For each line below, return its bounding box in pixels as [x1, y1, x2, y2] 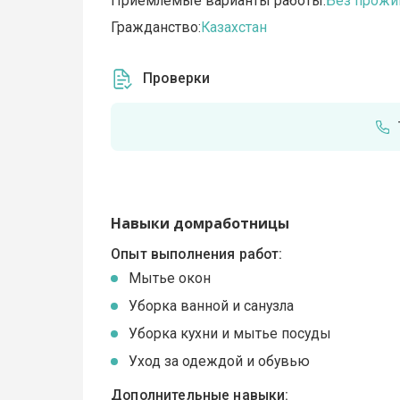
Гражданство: [111, 19, 202, 37]
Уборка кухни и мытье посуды [129, 325, 332, 343]
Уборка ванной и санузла [129, 297, 295, 315]
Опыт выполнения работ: [111, 245, 283, 262]
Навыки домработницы [111, 213, 290, 234]
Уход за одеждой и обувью [129, 353, 311, 371]
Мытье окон [129, 270, 212, 287]
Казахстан [201, 19, 268, 37]
